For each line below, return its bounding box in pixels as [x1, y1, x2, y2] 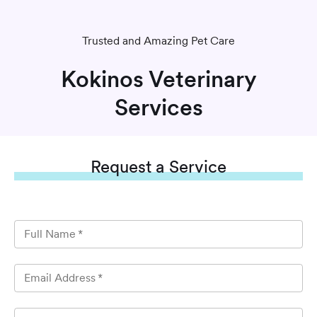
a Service [151, 156, 226, 177]
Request [91, 156, 151, 177]
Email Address [24, 271, 96, 284]
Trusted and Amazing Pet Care [82, 34, 235, 47]
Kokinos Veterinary [60, 65, 257, 93]
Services [114, 93, 203, 121]
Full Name [24, 227, 76, 241]
